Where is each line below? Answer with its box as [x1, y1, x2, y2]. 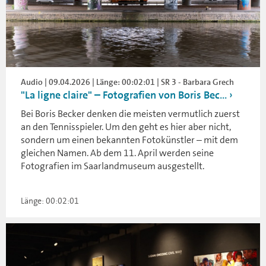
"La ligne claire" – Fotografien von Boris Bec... [21, 88, 227, 102]
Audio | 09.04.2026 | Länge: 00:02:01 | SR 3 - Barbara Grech [21, 77, 234, 87]
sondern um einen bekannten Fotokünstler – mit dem [21, 134, 238, 146]
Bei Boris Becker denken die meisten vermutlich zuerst [21, 107, 240, 120]
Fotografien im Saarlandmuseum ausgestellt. [21, 160, 204, 172]
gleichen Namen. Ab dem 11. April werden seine [21, 147, 214, 159]
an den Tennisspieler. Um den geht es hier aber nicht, [21, 121, 231, 133]
